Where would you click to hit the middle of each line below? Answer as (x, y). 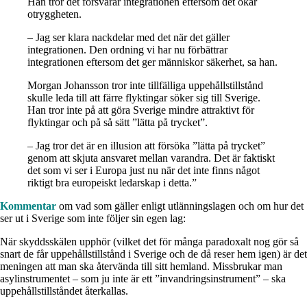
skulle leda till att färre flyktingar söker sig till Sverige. (144, 97)
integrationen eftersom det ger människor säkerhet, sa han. (152, 62)
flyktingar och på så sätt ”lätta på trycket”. (118, 122)
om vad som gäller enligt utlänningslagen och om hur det (180, 206)
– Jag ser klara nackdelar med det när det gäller (128, 37)
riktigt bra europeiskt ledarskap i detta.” (112, 182)
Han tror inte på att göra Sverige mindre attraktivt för (141, 110)
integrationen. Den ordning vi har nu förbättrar (127, 49)
